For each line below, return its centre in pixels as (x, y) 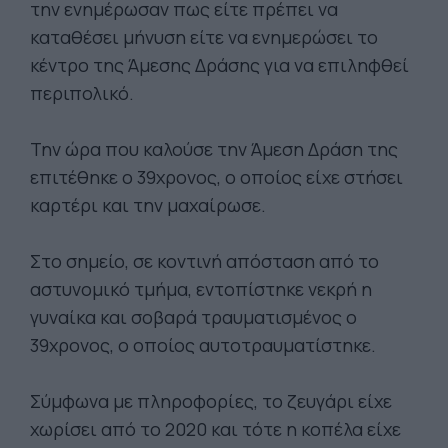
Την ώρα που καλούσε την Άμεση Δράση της (214, 149)
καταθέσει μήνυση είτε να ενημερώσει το (204, 37)
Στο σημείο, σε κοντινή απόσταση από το (204, 261)
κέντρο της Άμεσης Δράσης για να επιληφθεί (219, 65)
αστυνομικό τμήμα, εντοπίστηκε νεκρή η (201, 289)
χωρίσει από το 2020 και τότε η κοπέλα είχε (215, 429)
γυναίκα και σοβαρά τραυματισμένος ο (193, 317)
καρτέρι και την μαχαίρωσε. (148, 205)
